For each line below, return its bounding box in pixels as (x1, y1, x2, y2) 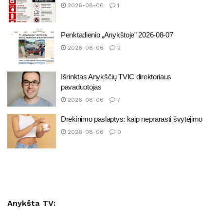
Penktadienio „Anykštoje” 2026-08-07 (61, 30, 173, 39)
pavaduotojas (61, 83, 102, 91)
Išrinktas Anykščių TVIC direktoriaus (61, 73, 172, 81)
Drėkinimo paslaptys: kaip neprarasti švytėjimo (61, 114, 203, 123)
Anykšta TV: (7, 198, 55, 208)
